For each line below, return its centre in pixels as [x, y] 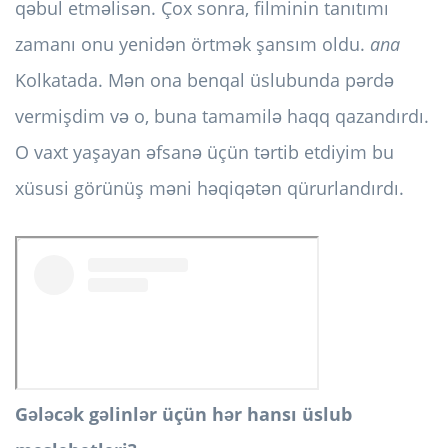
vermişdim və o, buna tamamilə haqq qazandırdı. [222, 116]
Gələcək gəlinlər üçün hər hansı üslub [183, 414]
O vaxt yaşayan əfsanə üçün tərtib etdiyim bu [204, 152]
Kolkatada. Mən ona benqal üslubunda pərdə [204, 80]
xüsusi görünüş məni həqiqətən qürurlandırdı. [209, 188]
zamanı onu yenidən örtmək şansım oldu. [192, 44]
